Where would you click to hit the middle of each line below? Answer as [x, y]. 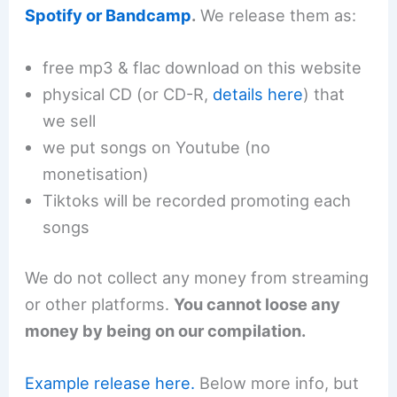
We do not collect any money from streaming [197, 278]
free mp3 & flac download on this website [202, 67]
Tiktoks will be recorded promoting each [197, 200]
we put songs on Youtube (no [157, 147]
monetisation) [96, 173]
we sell [70, 120]
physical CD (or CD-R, [128, 93]
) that [324, 93]
